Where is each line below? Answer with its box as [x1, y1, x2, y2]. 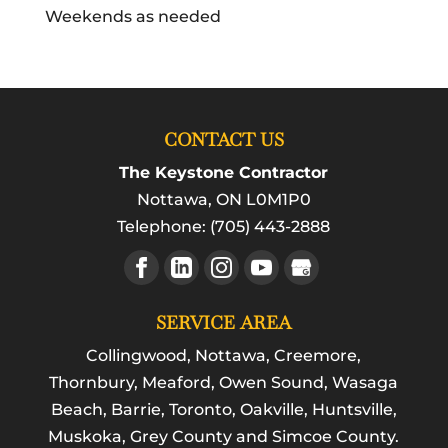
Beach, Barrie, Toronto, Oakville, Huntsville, [50, 400, 397, 420]
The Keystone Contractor [119, 162, 329, 182]
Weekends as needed [44, 6, 221, 26]
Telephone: [117, 216, 211, 236]
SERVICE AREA [156, 311, 292, 335]
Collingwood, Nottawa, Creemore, [86, 346, 362, 366]
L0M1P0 [245, 189, 311, 209]
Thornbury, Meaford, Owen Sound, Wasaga [49, 373, 399, 393]
